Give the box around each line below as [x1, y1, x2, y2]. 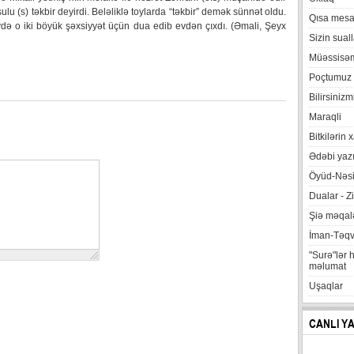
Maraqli [309, 111, 342, 122]
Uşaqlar [309, 281, 344, 292]
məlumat [309, 261, 347, 272]
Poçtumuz [309, 72, 352, 83]
